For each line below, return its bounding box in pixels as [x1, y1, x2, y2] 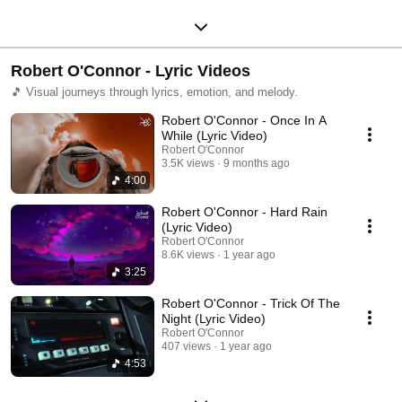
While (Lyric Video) [162, 127, 267, 143]
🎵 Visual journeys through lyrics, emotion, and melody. [11, 84, 298, 99]
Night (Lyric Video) [162, 310, 266, 326]
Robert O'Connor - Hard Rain [162, 204, 328, 219]
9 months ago [223, 156, 290, 170]
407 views [162, 339, 211, 353]
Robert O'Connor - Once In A [162, 112, 327, 127]
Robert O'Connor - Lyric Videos [11, 61, 250, 80]
